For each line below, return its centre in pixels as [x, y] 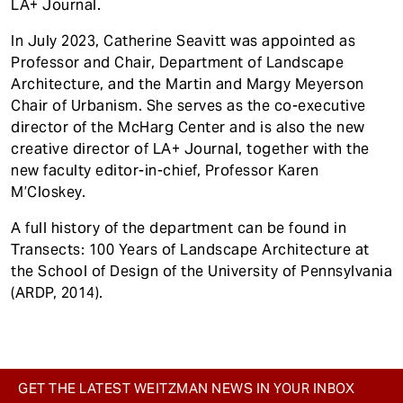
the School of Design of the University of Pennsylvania [201, 271]
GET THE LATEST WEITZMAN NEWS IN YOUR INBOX [186, 388]
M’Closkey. [48, 192]
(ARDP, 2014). [57, 293]
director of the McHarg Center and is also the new [188, 127]
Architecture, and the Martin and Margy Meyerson [188, 84]
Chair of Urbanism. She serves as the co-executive [188, 106]
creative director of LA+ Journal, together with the [190, 149]
